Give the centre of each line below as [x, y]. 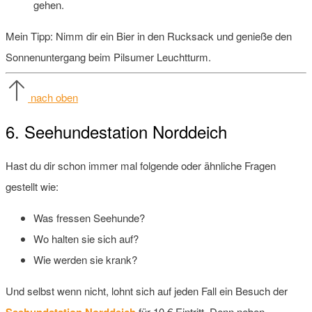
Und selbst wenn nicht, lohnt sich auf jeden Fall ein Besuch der [147, 290]
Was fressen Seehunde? [89, 217]
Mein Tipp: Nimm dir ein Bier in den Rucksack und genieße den [149, 36]
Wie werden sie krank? [85, 259]
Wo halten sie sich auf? [86, 238]
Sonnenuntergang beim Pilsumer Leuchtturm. [108, 56]
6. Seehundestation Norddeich [116, 131]
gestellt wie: [32, 186]
